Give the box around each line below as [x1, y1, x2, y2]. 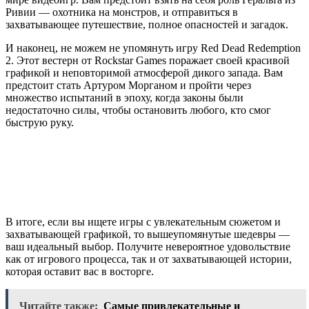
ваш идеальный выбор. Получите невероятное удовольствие [6, 240, 290, 252]
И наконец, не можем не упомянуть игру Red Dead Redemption [6, 41, 301, 54]
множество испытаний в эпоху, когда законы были [6, 91, 243, 103]
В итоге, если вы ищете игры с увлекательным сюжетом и [6, 215, 281, 228]
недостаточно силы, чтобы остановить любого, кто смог [6, 103, 271, 116]
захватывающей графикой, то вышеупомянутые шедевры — [6, 228, 290, 240]
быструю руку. [6, 116, 74, 128]
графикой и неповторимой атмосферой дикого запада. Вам [6, 66, 283, 79]
